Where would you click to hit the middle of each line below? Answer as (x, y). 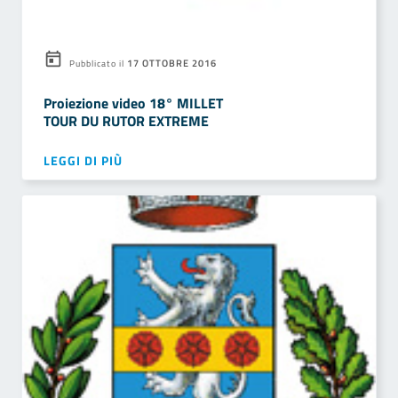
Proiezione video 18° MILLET (133, 103)
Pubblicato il (97, 64)
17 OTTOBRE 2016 (171, 63)
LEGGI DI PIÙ (83, 160)
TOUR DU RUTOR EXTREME (126, 121)
